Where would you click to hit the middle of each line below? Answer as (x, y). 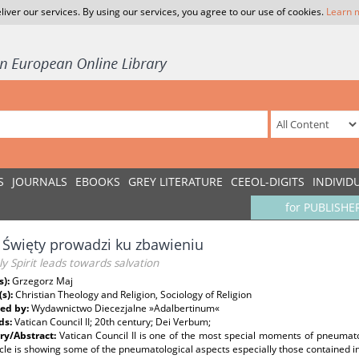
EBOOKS (98, 182)
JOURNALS (40, 182)
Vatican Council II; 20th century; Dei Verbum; (113, 322)
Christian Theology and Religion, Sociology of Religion (133, 294)
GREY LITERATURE (175, 182)
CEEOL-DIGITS (268, 182)
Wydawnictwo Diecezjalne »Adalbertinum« (125, 308)
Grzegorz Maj (42, 281)
